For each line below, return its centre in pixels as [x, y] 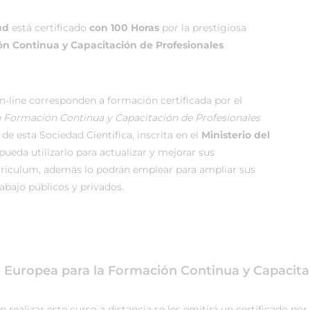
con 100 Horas [126, 28]
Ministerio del [236, 135]
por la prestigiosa [204, 28]
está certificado [49, 28]
